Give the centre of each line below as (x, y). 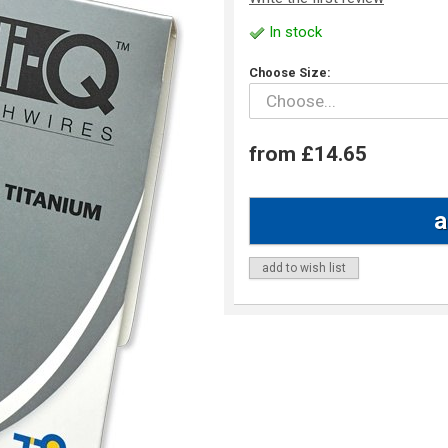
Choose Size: (290, 73)
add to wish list (304, 267)
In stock (293, 32)
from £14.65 (308, 153)
